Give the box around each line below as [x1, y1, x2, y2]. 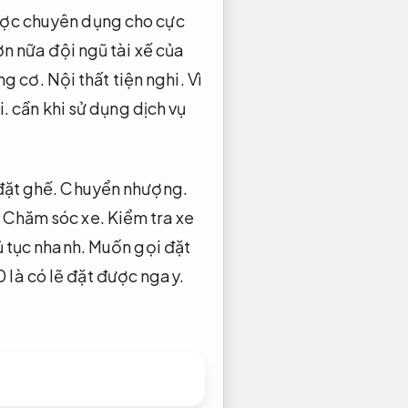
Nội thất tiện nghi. [46, 68, 185, 90]
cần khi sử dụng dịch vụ [9, 97, 187, 119]
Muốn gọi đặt [85, 235, 191, 257]
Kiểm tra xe [107, 206, 194, 228]
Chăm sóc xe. [2, 206, 105, 228]
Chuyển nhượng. [60, 177, 188, 199]
